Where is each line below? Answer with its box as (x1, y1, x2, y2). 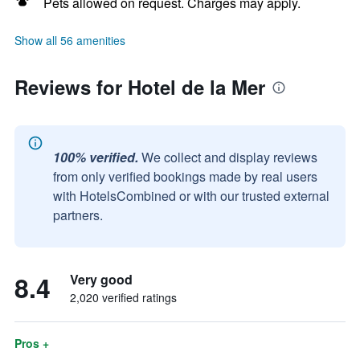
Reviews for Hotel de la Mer (14, 73, 265, 100)
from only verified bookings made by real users (53, 167, 317, 186)
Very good (70, 270, 133, 288)
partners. (53, 206, 103, 224)
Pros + (14, 335, 49, 351)
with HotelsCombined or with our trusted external (53, 186, 329, 205)
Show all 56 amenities (14, 32, 125, 48)
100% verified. (53, 148, 138, 166)
